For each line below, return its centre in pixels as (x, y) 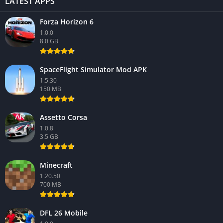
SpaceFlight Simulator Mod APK (93, 69)
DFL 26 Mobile (64, 213)
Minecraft (56, 165)
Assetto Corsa (63, 117)
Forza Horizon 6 (67, 21)
